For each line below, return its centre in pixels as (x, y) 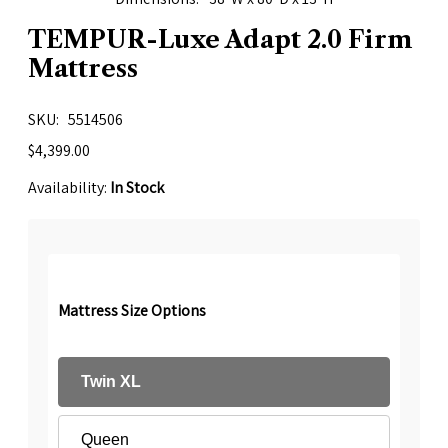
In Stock (137, 188)
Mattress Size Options (132, 311)
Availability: (69, 188)
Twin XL (111, 382)
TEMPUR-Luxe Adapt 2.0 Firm (220, 39)
